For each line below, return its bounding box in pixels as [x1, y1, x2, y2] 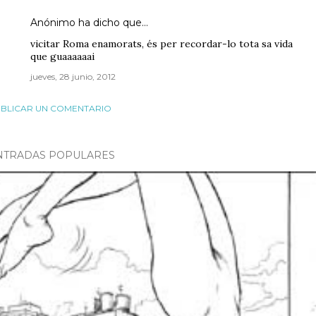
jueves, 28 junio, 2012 [30, 71, 116, 82]
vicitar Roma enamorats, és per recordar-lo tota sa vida [30, 37, 293, 50]
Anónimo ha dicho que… [30, 16, 148, 29]
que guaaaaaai [30, 50, 95, 63]
